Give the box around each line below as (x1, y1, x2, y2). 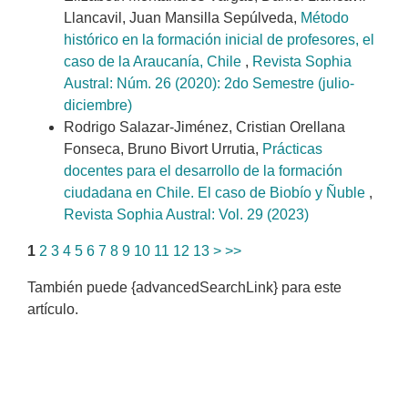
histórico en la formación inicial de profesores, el (64, 32, 374, 48)
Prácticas (262, 141, 322, 158)
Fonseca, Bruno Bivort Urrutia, (64, 141, 262, 158)
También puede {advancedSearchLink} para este (27, 280, 342, 296)
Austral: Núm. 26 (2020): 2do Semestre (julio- (64, 76, 354, 92)
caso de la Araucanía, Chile (64, 54, 245, 70)
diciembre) (64, 97, 132, 114)
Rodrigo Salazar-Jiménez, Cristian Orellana (64, 119, 345, 136)
